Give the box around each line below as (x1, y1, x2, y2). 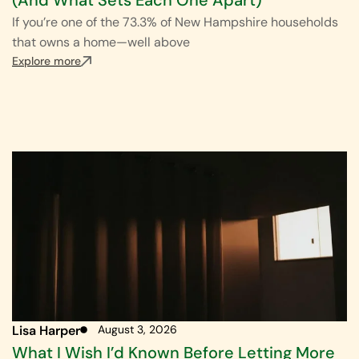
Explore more (12, 53, 81, 68)
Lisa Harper (12, 322, 80, 340)
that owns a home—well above (12, 33, 190, 50)
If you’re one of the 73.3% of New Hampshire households (12, 13, 338, 30)
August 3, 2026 (98, 322, 177, 337)
